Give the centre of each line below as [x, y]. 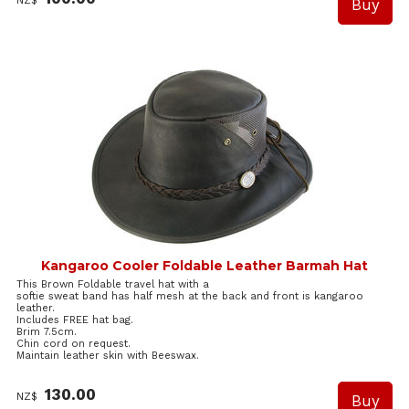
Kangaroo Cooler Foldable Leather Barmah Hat [204, 266]
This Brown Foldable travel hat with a [113, 285]
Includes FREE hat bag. [75, 320]
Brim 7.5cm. [47, 332]
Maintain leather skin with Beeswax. [108, 356]
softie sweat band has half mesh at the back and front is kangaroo [190, 297]
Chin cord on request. [73, 344]
